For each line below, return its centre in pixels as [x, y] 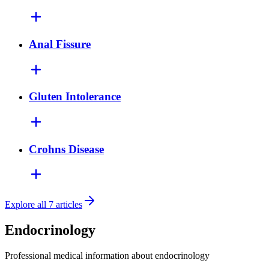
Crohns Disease [66, 149]
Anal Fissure [60, 44]
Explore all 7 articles [44, 205]
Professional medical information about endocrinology [107, 256]
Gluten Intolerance [75, 97]
